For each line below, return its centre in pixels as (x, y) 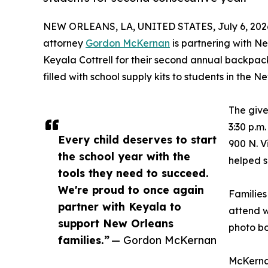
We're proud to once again (131, 189)
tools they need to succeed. (133, 173)
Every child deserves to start (137, 139)
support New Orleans (116, 223)
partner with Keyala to (120, 206)
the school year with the (124, 156)
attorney (64, 43)
